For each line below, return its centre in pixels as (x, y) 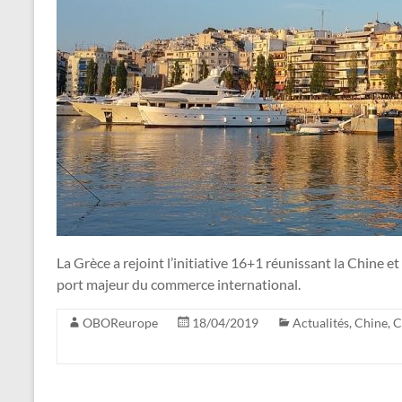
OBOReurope (120, 322)
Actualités (321, 322)
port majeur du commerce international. (179, 284)
